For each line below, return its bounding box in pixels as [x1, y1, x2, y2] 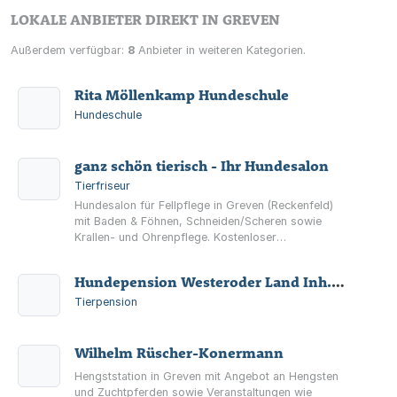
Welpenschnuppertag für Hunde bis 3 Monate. [74, 246, 316, 260]
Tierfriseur [74, 179, 130, 192]
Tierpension [74, 295, 137, 308]
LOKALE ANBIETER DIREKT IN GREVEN [11, 11, 280, 28]
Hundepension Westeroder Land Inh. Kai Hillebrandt [331, 273, 345, 291]
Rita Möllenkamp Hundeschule [74, 86, 289, 104]
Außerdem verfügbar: [11, 43, 128, 57]
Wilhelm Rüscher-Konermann [74, 344, 284, 362]
